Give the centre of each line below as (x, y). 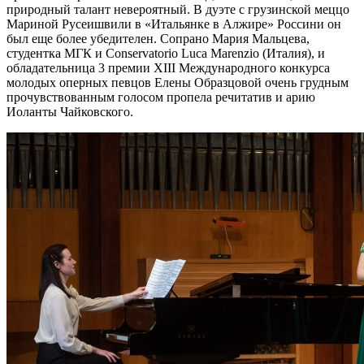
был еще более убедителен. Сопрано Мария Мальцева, (158, 38)
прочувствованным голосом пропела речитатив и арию (161, 97)
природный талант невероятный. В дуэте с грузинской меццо (178, 9)
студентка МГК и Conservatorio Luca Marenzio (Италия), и (166, 53)
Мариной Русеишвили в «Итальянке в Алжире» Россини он (174, 24)
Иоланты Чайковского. (70, 111)
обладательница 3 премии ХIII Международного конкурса (168, 67)
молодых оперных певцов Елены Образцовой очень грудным (178, 82)
